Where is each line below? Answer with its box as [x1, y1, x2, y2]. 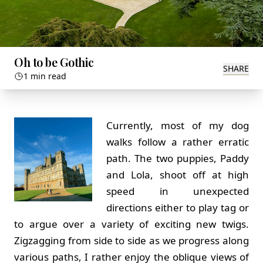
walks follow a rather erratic [106, 134, 249, 149]
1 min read [23, 70, 66, 82]
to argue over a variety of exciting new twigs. [14, 217, 249, 231]
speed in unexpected [106, 184, 249, 198]
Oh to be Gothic [14, 53, 94, 70]
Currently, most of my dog [106, 118, 249, 132]
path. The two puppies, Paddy [106, 151, 249, 165]
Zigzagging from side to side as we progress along [14, 233, 249, 247]
